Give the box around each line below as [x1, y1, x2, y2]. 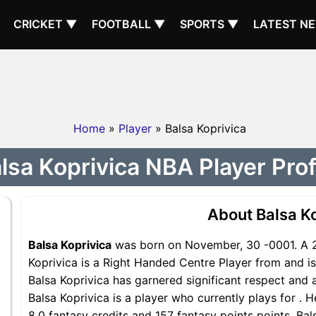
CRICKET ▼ [13, 17, 78, 31]
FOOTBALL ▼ [92, 17, 166, 31]
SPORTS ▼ [180, 17, 239, 31]
